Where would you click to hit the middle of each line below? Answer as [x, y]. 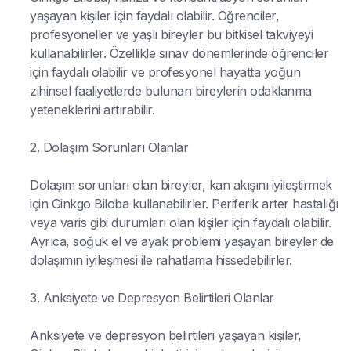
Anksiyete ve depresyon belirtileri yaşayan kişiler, [166, 335]
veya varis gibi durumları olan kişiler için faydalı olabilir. [181, 222]
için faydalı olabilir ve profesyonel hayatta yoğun [165, 72]
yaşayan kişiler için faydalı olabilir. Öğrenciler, [154, 15]
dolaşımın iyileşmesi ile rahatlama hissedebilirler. [161, 260]
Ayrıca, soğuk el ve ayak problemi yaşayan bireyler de [182, 241]
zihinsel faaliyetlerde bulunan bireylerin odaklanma [171, 90]
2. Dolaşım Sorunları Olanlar [109, 147]
